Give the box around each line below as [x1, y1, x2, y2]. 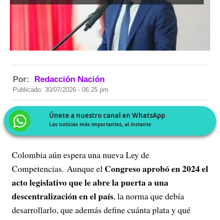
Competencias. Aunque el [12, 163, 105, 174]
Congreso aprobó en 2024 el [105, 162, 208, 175]
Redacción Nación [34, 75, 105, 84]
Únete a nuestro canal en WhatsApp [49, 111, 165, 120]
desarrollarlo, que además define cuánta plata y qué [12, 204, 191, 216]
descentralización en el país [12, 190, 113, 202]
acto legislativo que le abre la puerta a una [12, 176, 168, 189]
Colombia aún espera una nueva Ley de [12, 149, 149, 161]
